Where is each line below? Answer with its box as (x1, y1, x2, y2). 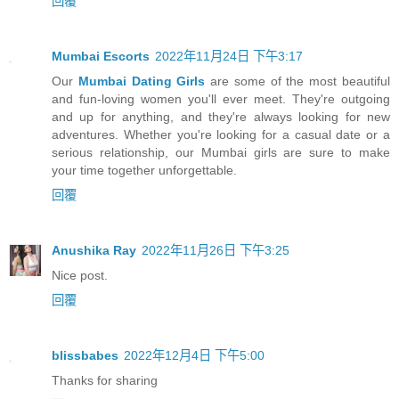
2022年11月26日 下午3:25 (142, 242, 289, 257)
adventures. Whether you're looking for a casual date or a (52, 126, 390, 142)
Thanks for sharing (52, 372, 158, 387)
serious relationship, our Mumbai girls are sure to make (52, 144, 390, 159)
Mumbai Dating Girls (77, 73, 206, 88)
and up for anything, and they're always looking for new (52, 109, 390, 124)
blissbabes (52, 347, 118, 362)
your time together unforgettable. (52, 162, 237, 177)
